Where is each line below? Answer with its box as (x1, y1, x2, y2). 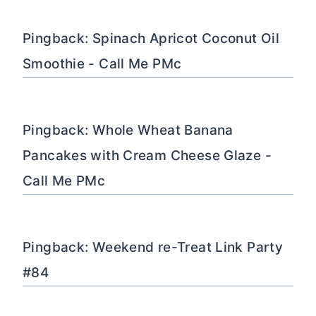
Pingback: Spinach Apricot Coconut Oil (23, 30, 280, 47)
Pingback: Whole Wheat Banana (23, 122, 233, 139)
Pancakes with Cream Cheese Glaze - (23, 147, 272, 164)
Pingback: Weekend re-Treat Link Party (23, 239, 284, 256)
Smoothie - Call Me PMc (23, 56, 182, 73)
